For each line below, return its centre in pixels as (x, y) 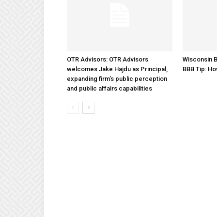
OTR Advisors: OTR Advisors (108, 59)
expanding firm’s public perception (117, 79)
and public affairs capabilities (109, 88)
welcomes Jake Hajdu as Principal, (117, 69)
